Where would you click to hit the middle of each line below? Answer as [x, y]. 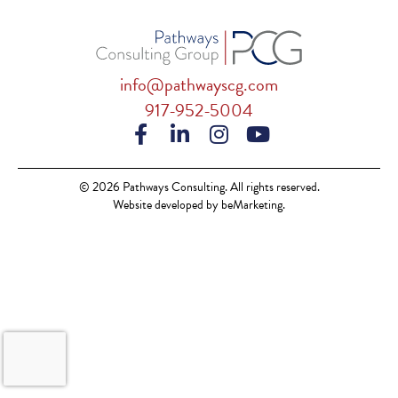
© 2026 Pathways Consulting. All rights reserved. [199, 187]
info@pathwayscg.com [199, 85]
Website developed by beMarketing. [199, 205]
